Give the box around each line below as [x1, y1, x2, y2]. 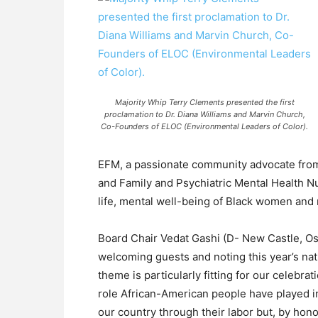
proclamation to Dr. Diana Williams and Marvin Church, [104, 109, 305, 119]
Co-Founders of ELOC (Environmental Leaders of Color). [101, 121, 308, 131]
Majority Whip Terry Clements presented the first [114, 97, 295, 107]
